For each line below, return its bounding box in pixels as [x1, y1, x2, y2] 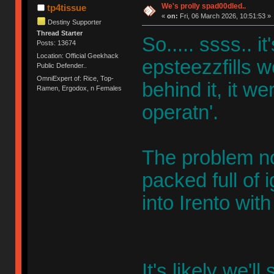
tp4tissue [46, 2, 86, 13]
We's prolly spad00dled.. [161, 1, 246, 10]
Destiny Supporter [48, 18, 102, 26]
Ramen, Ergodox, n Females [37, 84, 122, 92]
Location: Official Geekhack [37, 52, 119, 60]
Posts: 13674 [37, 39, 76, 46]
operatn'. [141, 101, 218, 124]
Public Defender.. [37, 62, 87, 70]
